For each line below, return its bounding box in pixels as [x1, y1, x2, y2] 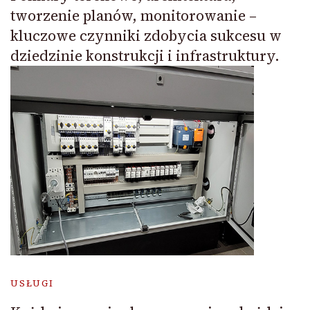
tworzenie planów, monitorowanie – [10, 5, 257, 26]
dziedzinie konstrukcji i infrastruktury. [10, 45, 280, 66]
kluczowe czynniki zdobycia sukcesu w [10, 25, 282, 46]
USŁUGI [10, 277, 54, 290]
